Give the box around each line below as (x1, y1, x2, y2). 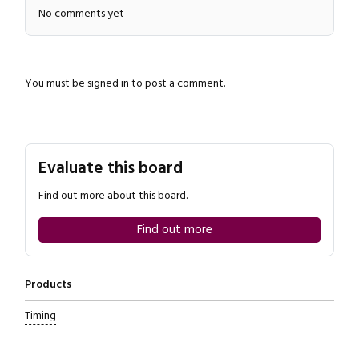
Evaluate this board (38, 157, 183, 179)
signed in (87, 75, 129, 91)
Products (24, 276, 71, 292)
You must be (24, 75, 87, 91)
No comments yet (38, 6, 124, 22)
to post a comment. (128, 75, 225, 91)
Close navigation (179, 111, 257, 128)
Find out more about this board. (38, 188, 188, 204)
